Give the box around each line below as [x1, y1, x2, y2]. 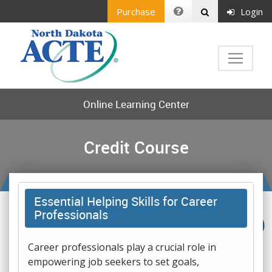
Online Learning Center [83, 97, 189, 111]
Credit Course [83, 135, 189, 158]
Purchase [117, 5, 155, 18]
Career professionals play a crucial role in [28, 240, 216, 254]
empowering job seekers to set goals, [28, 255, 199, 268]
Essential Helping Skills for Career [34, 193, 217, 209]
